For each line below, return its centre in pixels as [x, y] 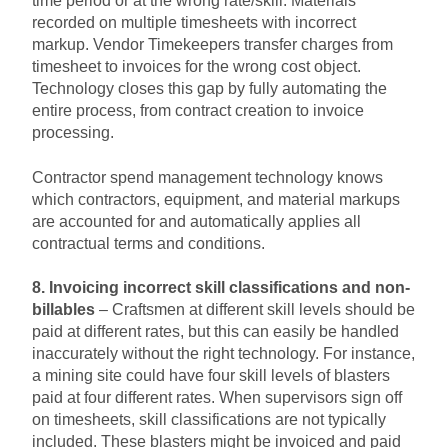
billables [63, 310]
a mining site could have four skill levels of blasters [211, 376]
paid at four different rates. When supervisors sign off [217, 398]
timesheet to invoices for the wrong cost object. [196, 67]
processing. [75, 133]
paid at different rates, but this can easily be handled [215, 332]
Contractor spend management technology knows [207, 177]
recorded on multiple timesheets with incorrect [194, 23]
